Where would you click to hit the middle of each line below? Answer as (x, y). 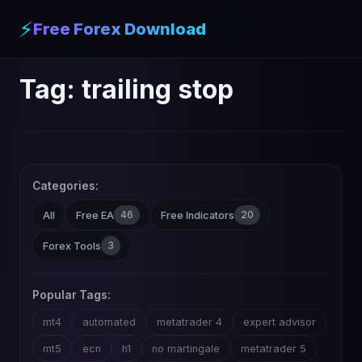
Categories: (65, 186)
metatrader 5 (274, 349)
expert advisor (280, 322)
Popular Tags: (72, 295)
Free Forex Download (120, 29)
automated (109, 322)
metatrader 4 (189, 322)
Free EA (95, 215)
